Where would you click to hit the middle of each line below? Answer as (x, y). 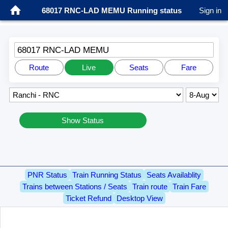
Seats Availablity (174, 175)
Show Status (83, 120)
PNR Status (47, 175)
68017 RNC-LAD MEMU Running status (111, 10)
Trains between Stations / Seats (75, 187)
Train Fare (189, 187)
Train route (150, 187)
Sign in (210, 10)
